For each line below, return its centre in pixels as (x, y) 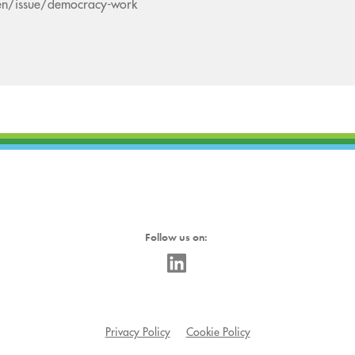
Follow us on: (176, 237)
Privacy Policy (137, 332)
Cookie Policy (218, 332)
